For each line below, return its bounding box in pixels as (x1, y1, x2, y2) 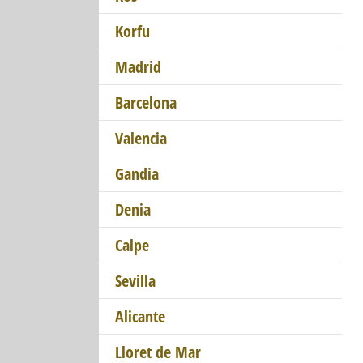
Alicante (115, 305, 165, 327)
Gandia (115, 163, 159, 185)
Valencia (115, 127, 167, 149)
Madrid (115, 56, 161, 78)
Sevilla (115, 270, 156, 292)
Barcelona (115, 92, 177, 113)
